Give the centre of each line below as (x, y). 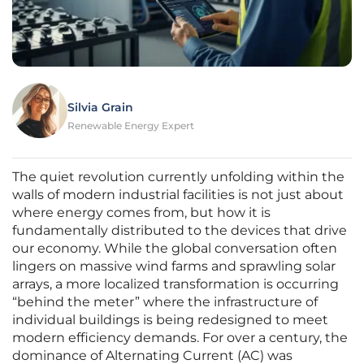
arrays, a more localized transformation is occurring (175, 284)
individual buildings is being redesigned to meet (170, 320)
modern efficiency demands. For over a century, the (180, 338)
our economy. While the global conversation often (175, 249)
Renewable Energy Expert (131, 126)
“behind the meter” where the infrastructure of (165, 302)
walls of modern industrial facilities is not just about (178, 195)
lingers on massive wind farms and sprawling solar (174, 266)
